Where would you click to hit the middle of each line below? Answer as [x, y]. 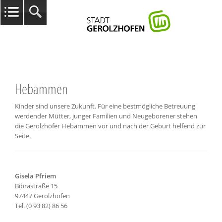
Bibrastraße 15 [36, 186]
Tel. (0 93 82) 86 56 [41, 206]
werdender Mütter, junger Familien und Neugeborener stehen [106, 116]
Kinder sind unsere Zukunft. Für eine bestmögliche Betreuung [105, 106]
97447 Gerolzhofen [42, 196]
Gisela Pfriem [35, 176]
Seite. [23, 136]
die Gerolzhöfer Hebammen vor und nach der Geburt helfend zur [110, 126]
